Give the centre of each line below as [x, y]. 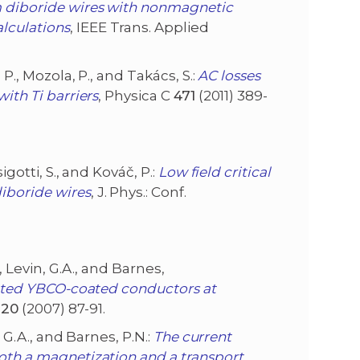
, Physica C [136, 96]
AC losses [229, 76]
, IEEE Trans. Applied [139, 28]
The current [192, 337]
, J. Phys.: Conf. [138, 192]
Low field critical [214, 172]
